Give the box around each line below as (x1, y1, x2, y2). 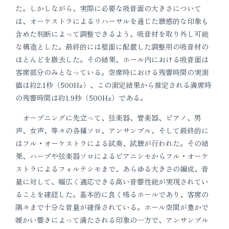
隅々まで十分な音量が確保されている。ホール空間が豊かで (15, 201, 209, 212)
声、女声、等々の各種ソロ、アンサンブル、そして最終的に (15, 125, 209, 135)
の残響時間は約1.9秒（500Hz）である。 (15, 92, 147, 103)
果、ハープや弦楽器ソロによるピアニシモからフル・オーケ (15, 150, 209, 161)
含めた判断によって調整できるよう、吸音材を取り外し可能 (15, 28, 209, 39)
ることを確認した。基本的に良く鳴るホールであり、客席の (15, 189, 209, 199)
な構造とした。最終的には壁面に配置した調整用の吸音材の (15, 41, 209, 52)
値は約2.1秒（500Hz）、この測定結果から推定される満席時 (15, 79, 212, 90)
